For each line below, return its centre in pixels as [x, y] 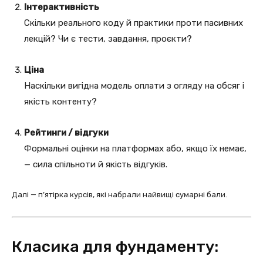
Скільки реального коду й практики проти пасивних [134, 23]
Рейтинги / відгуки [66, 132]
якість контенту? [60, 101]
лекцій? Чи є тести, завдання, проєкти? [108, 38]
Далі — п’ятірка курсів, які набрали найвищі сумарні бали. [119, 194]
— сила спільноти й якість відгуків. [96, 164]
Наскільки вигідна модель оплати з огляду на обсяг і [134, 85]
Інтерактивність [62, 7]
